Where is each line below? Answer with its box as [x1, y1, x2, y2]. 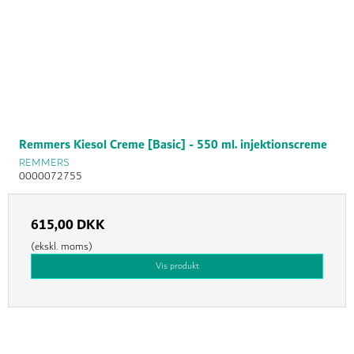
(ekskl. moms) [31, 238, 92, 256]
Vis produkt [155, 258, 199, 274]
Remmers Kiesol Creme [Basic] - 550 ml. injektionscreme [19, 134, 327, 156]
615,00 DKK [31, 213, 105, 238]
